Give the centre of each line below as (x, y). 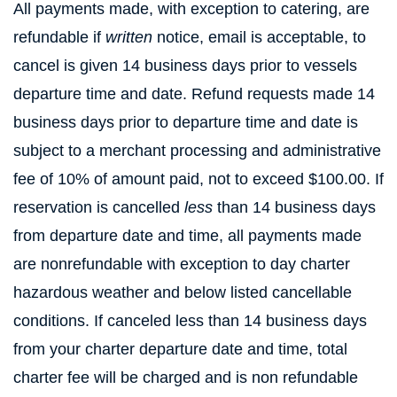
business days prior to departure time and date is (186, 122)
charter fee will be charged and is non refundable (186, 378)
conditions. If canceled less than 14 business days (190, 321)
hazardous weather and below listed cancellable (183, 292)
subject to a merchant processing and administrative (197, 151)
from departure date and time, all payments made (187, 236)
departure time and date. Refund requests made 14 (194, 94)
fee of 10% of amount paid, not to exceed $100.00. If (198, 179)
